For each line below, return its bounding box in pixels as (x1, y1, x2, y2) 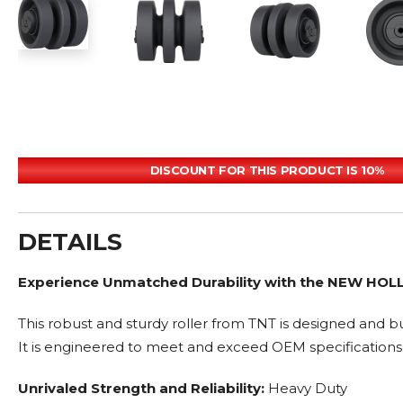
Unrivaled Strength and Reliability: (18, 380, 264, 397)
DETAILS (18, 228, 122, 256)
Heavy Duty (264, 380, 347, 397)
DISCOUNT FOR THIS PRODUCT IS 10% (149, 163, 385, 177)
